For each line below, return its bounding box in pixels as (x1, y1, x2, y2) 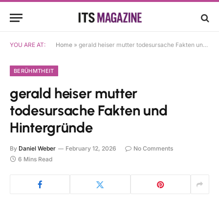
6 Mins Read (18, 155, 52, 163)
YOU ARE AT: (10, 41, 45, 48)
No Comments (133, 145, 173, 152)
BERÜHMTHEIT (14, 67, 54, 74)
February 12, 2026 (66, 145, 116, 152)
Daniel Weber (19, 145, 56, 152)
